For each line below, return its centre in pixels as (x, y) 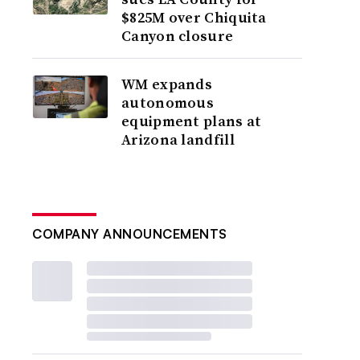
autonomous (168, 102)
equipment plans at (192, 121)
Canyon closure (178, 36)
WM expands (167, 84)
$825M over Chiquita (194, 17)
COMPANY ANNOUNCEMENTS (130, 234)
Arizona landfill (178, 139)
